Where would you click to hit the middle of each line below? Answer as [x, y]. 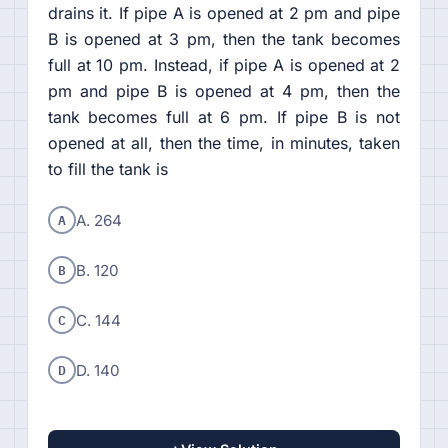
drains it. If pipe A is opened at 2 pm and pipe [224, 13]
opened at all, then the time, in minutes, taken [224, 143]
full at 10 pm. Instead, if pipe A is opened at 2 [224, 65]
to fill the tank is [107, 169]
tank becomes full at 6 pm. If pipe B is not [224, 117]
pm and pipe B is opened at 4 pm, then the [224, 91]
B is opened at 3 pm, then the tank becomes [224, 39]
